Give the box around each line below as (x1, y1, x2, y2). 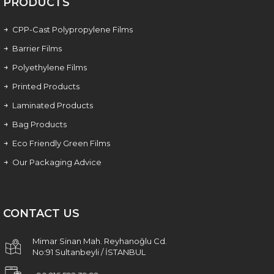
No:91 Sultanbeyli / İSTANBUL (32, 246, 146, 257)
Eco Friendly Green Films (12, 138, 110, 148)
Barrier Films (12, 43, 62, 53)
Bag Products (12, 119, 67, 129)
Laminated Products (12, 100, 93, 110)
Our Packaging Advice (12, 157, 102, 167)
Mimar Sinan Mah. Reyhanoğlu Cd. (32, 235, 167, 246)
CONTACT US (3, 206, 80, 220)
